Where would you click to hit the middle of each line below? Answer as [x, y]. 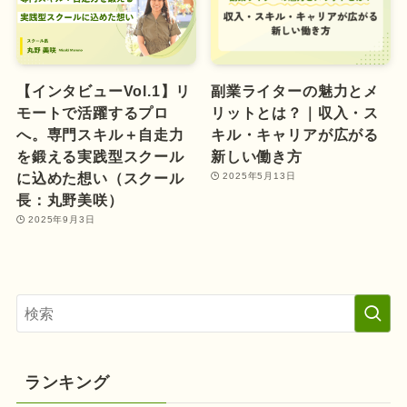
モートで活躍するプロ [92, 112]
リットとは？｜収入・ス [295, 112]
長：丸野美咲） [69, 199]
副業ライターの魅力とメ [295, 90]
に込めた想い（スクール [100, 178]
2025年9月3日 [62, 219]
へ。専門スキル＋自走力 [100, 134]
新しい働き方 [257, 156]
